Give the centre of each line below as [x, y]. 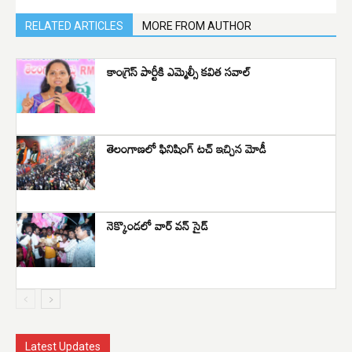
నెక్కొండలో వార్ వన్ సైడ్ [158, 225]
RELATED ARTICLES [74, 26]
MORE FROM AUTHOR [197, 26]
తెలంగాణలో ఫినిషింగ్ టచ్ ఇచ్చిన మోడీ [187, 148]
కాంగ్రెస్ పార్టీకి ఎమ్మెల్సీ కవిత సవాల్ [179, 71]
